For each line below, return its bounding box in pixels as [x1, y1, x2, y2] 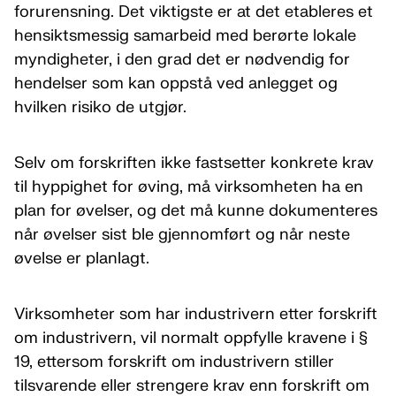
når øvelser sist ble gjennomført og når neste [14, 225, 350, 245]
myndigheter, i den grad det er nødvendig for [14, 49, 350, 70]
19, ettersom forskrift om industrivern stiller [14, 352, 334, 372]
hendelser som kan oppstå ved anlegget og [14, 73, 338, 94]
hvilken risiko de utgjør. [14, 97, 191, 118]
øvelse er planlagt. [14, 248, 149, 269]
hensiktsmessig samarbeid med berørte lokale [14, 26, 356, 46]
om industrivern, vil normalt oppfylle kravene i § [14, 328, 368, 348]
